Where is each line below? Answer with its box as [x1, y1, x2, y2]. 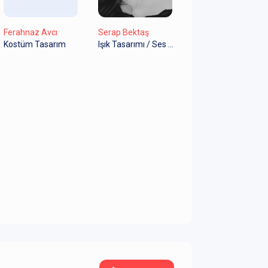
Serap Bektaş [98, 28, 149, 38]
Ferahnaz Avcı [4, 28, 57, 38]
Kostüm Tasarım [4, 39, 66, 50]
